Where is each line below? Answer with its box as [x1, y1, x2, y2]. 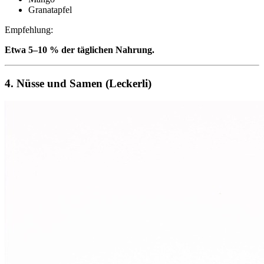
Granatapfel [28, 4, 72, 15]
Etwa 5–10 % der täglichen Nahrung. [5, 44, 154, 55]
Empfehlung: [5, 24, 53, 35]
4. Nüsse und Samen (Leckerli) [5, 77, 151, 90]
